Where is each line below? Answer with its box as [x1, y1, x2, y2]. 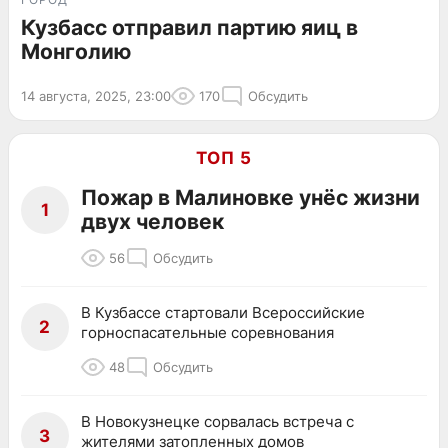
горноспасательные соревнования [81, 323, 334, 343]
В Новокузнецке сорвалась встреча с [81, 412, 354, 432]
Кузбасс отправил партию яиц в [21, 15, 358, 41]
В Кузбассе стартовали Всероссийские [81, 303, 365, 323]
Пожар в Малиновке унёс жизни [81, 185, 420, 211]
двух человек [81, 209, 224, 235]
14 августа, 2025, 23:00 [21, 88, 171, 105]
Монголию [21, 39, 131, 65]
